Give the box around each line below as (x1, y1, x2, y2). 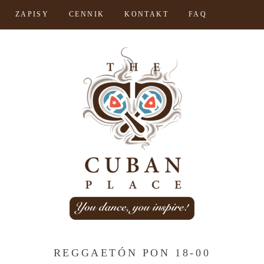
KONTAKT (124, 10, 169, 18)
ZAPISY (15, 10, 49, 18)
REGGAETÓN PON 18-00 (53, 247, 211, 259)
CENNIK (69, 10, 105, 18)
